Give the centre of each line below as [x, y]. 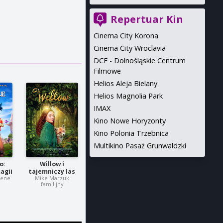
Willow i [52, 164]
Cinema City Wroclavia [129, 48]
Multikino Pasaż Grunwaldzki [140, 146]
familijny [52, 184]
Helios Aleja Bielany [125, 83]
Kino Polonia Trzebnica [131, 133]
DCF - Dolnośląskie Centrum [139, 60]
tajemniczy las [52, 172]
